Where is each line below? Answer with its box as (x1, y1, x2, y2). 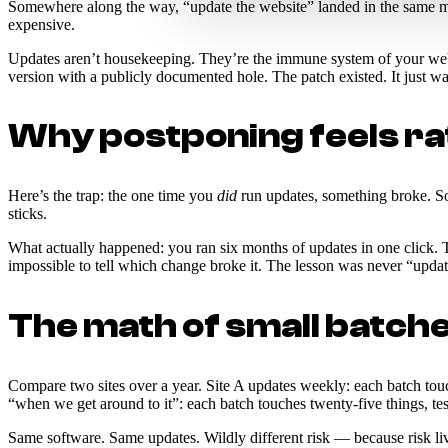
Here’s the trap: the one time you (8, 187, 217, 205)
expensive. (8, 15, 75, 33)
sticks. (8, 205, 47, 223)
